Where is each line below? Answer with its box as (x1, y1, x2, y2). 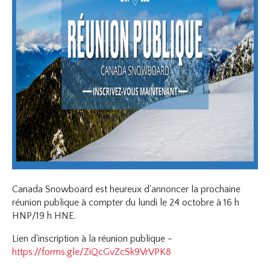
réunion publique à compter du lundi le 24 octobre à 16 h (12, 197, 240, 209)
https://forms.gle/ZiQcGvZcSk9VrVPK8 (12, 246, 172, 258)
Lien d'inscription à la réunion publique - (12, 233, 173, 245)
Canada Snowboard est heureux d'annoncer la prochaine (12, 184, 241, 195)
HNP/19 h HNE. (12, 210, 77, 222)
